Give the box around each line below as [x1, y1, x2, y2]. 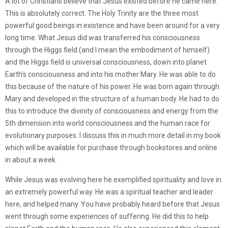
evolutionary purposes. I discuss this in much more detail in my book [5, 131, 221, 140]
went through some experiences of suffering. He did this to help [5, 212, 209, 221]
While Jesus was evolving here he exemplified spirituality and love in [5, 176, 221, 184]
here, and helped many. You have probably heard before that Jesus [5, 200, 220, 209]
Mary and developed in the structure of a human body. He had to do [5, 95, 219, 103]
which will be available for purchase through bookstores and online [5, 144, 217, 152]
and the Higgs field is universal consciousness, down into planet [5, 58, 207, 67]
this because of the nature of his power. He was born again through [5, 82, 219, 91]
